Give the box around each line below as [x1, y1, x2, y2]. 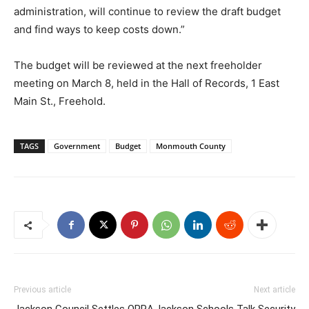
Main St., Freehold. [14, 94, 106, 108]
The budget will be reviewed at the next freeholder [14, 59, 262, 72]
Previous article [14, 285, 71, 295]
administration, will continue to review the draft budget [14, 5, 281, 18]
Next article [254, 285, 295, 295]
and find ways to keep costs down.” [14, 23, 185, 36]
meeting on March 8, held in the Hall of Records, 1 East [14, 77, 279, 90]
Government [54, 141, 100, 151]
